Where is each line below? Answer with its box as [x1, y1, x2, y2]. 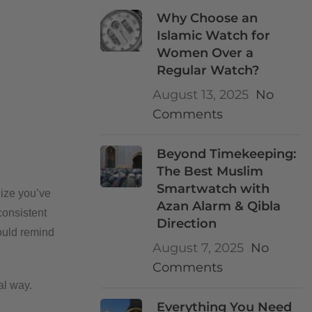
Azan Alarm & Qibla [157, 198, 281, 214]
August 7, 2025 [153, 240, 244, 256]
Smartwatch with [157, 181, 270, 196]
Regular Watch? [157, 63, 260, 78]
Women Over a [157, 45, 254, 61]
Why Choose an [157, 10, 258, 26]
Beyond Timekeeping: [157, 146, 297, 162]
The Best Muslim [157, 164, 264, 179]
